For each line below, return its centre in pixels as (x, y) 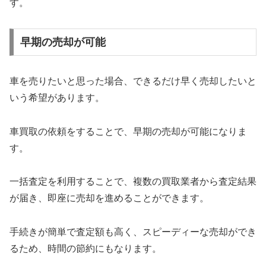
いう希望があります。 (57, 97)
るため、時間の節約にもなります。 (85, 249)
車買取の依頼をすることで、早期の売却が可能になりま (128, 131)
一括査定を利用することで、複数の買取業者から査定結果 (133, 182)
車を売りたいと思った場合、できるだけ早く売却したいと (133, 81)
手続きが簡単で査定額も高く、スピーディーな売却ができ (133, 232)
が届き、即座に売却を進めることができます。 (109, 198)
